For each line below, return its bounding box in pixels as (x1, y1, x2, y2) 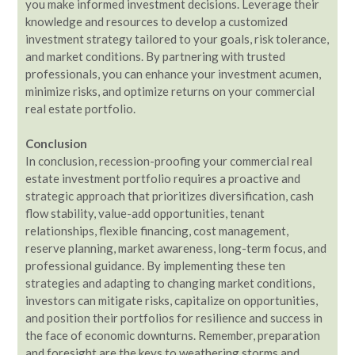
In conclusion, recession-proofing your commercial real (25, 154, 312, 168)
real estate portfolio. (25, 101, 138, 116)
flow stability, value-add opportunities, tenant (25, 206, 265, 220)
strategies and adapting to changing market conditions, (25, 276, 315, 290)
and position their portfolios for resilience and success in (25, 311, 323, 325)
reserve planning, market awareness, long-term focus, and (25, 241, 326, 255)
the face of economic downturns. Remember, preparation (25, 328, 320, 342)
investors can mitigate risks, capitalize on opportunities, (25, 293, 318, 307)
